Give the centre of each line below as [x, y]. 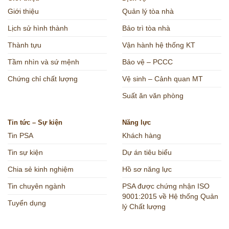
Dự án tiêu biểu [147, 152]
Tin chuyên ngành [37, 186]
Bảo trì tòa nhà [146, 28]
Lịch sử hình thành [38, 28]
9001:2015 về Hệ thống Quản [170, 196]
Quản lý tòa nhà [148, 11]
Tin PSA [20, 135]
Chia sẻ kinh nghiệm [41, 169]
